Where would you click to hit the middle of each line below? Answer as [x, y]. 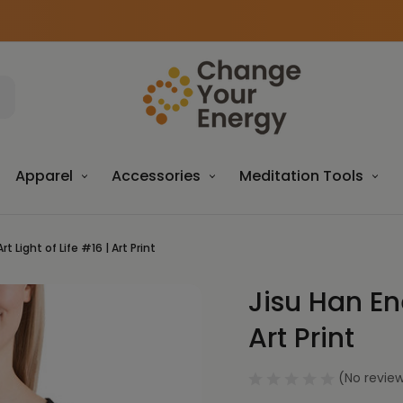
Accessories [156, 176]
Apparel [44, 176]
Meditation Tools [301, 176]
